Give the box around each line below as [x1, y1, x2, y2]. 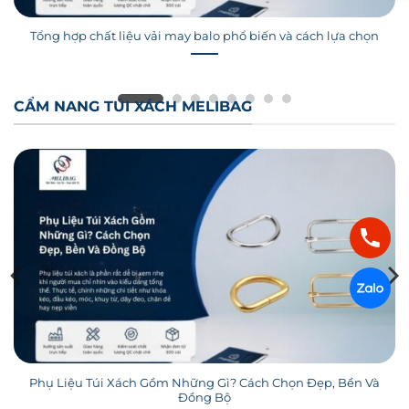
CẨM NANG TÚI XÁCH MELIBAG [14, 58, 252, 77]
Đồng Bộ [178, 351, 231, 366]
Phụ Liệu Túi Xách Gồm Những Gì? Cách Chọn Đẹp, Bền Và [29, 337, 380, 351]
